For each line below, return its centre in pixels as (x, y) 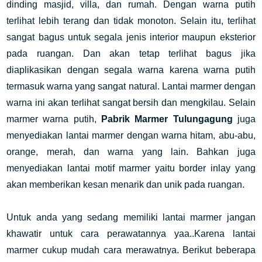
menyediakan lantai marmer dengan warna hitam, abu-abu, (131, 135)
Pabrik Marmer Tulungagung (167, 119)
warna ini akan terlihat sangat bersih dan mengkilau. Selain (131, 103)
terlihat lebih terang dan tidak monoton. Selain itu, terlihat (131, 21)
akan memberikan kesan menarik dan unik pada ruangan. (126, 185)
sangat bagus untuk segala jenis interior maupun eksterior (131, 37)
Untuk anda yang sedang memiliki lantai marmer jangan (131, 217)
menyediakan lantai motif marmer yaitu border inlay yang (131, 168)
